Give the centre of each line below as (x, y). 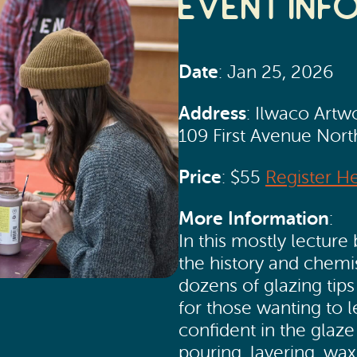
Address (212, 114)
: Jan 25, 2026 (276, 73)
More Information (254, 218)
